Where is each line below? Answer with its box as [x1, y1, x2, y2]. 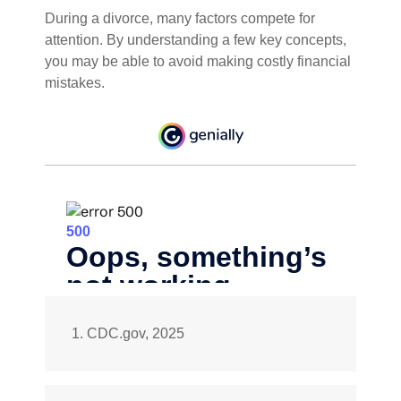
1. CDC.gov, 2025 [72, 325, 184, 341]
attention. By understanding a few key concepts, [45, 32, 346, 47]
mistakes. [45, 75, 105, 90]
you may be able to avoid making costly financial [45, 54, 351, 69]
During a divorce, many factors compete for [45, 11, 315, 26]
